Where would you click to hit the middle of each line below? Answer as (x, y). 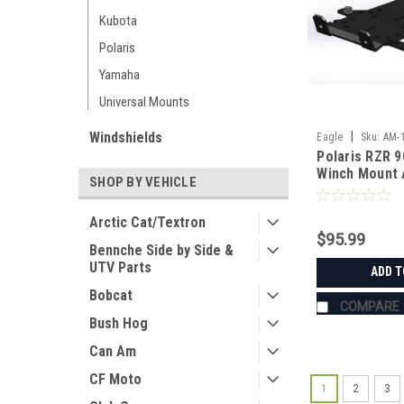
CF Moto (115, 379)
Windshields (126, 138)
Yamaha (119, 75)
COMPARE (370, 307)
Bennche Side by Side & (161, 250)
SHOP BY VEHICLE (143, 182)
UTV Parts (120, 267)
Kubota (118, 21)
